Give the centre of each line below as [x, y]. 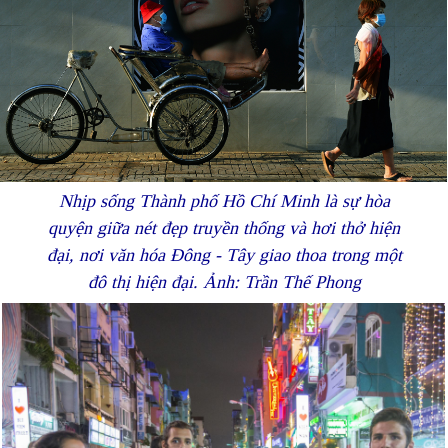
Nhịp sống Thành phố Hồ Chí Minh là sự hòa [224, 201]
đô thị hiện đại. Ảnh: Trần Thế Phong [224, 282]
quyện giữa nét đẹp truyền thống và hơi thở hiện [224, 228]
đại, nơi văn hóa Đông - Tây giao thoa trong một [224, 255]
